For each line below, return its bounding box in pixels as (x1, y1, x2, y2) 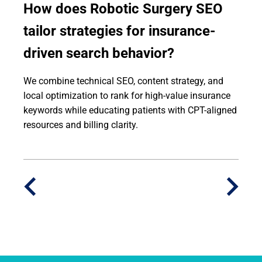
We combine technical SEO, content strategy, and (23, 75, 223, 87)
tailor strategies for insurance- (23, 23, 215, 39)
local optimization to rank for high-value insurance (23, 90, 230, 101)
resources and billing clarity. (23, 119, 138, 130)
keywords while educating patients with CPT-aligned (23, 105, 237, 116)
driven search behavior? (23, 45, 174, 61)
